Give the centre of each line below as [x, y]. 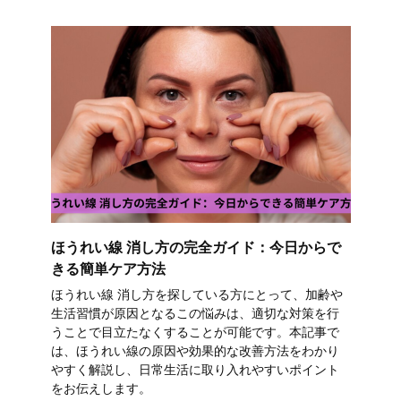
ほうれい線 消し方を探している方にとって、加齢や [196, 295]
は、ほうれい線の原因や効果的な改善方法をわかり [195, 351]
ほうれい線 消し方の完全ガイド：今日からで [196, 247]
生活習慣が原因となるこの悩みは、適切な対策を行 [195, 314]
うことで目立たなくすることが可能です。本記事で [195, 333]
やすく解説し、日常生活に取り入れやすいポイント [195, 370]
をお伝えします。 [101, 389]
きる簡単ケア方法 [108, 269]
